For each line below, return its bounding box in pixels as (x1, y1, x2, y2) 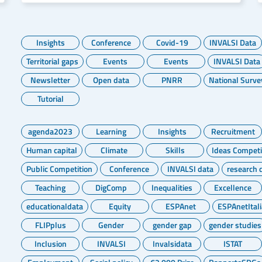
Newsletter (30, 74, 70, 86)
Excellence (214, 181, 251, 194)
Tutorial (37, 92, 64, 105)
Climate (101, 144, 127, 156)
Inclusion (34, 237, 67, 250)
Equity (109, 200, 131, 212)
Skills (165, 144, 185, 156)
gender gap (152, 219, 192, 231)
